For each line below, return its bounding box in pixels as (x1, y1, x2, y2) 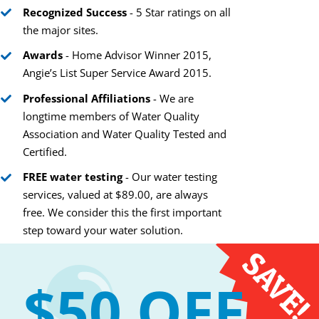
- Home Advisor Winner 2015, (63, 48, 211, 63)
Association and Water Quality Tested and (23, 126, 226, 141)
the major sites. (23, 22, 98, 37)
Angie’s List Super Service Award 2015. (23, 66, 211, 80)
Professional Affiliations (23, 90, 150, 105)
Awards (23, 48, 63, 63)
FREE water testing (23, 169, 122, 184)
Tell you (199, 97, 250, 115)
